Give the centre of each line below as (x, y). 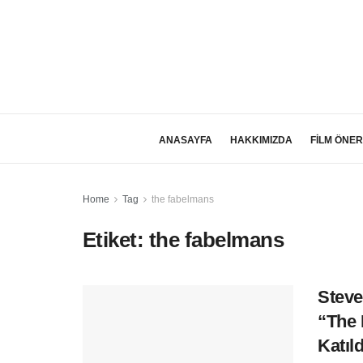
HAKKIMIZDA (261, 140)
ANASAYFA (185, 140)
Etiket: (116, 240)
